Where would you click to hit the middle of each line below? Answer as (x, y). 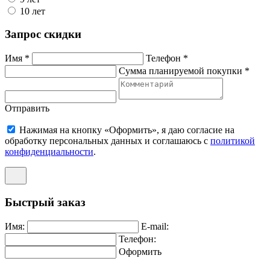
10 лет (33, 11)
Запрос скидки (43, 34)
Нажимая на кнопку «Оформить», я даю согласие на (127, 130)
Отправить (27, 108)
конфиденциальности (49, 152)
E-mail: (155, 226)
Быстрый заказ (45, 202)
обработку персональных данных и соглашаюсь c (108, 141)
